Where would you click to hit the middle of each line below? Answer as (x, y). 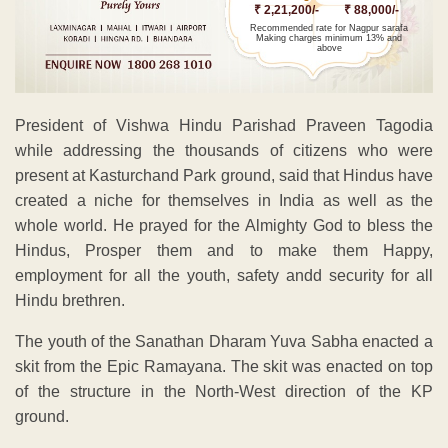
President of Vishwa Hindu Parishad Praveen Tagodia (224, 126)
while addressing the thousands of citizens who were (224, 151)
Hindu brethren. (70, 301)
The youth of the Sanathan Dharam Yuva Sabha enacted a (224, 342)
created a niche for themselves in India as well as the (224, 201)
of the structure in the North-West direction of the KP (224, 392)
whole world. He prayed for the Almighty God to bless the (224, 226)
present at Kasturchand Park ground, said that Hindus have (224, 176)
